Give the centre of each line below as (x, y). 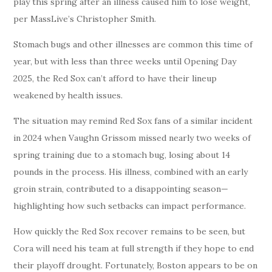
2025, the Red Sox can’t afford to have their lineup (115, 79)
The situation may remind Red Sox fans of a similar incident (133, 121)
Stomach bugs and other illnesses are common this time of (133, 45)
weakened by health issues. (68, 96)
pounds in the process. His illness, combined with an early (131, 172)
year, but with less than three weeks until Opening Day (125, 62)
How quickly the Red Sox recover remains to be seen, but (130, 232)
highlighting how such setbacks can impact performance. (130, 206)
